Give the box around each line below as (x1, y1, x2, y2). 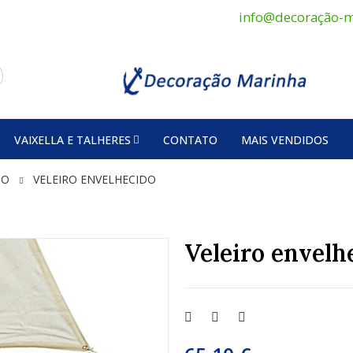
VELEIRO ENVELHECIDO (33, 172, 156, 188)
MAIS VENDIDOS (241, 132, 329, 147)
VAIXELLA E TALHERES (14, 132, 131, 147)
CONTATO (163, 132, 217, 147)
